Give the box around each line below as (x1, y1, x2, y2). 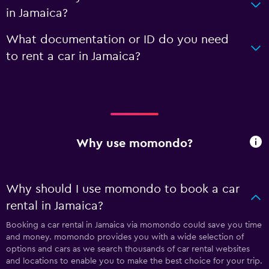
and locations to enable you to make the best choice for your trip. (6, 257, 262, 265)
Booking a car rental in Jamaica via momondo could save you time (6, 221, 262, 229)
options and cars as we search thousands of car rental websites (6, 245, 250, 253)
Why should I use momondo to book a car (6, 183, 240, 195)
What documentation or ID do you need (6, 34, 229, 46)
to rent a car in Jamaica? (6, 50, 141, 62)
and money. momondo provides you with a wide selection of (6, 233, 244, 241)
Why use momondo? (76, 137, 193, 150)
